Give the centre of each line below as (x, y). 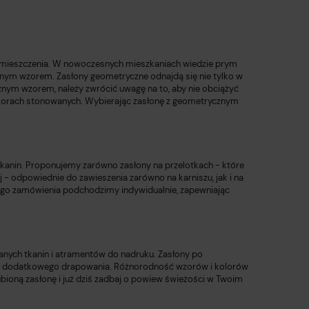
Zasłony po (179, 255)
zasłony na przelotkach (168, 166)
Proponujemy (53, 166)
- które (230, 166)
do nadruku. (132, 255)
